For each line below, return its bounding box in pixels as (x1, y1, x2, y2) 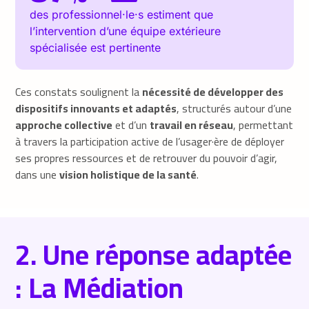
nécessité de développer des (142, 81, 284, 102)
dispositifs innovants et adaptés (15, 97, 177, 119)
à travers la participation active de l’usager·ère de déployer (15, 130, 285, 152)
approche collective (15, 114, 113, 135)
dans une (15, 163, 60, 185)
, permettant (233, 114, 294, 135)
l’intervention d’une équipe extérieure (29, 23, 221, 38)
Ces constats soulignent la (15, 81, 143, 102)
